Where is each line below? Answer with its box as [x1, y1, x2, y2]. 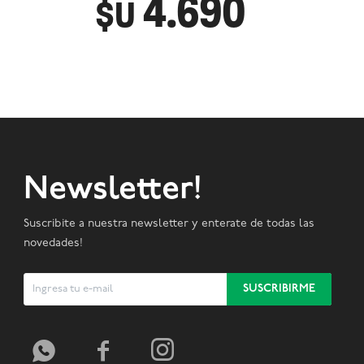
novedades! [23, 236, 83, 249]
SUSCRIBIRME [242, 282, 315, 295]
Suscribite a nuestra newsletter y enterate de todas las [23, 217, 314, 230]
